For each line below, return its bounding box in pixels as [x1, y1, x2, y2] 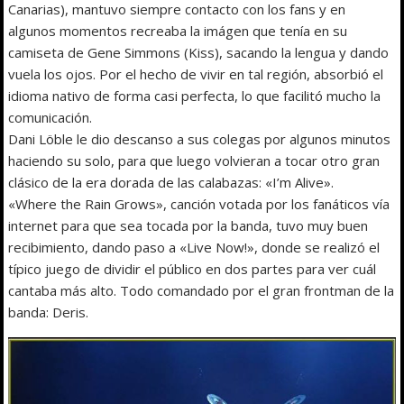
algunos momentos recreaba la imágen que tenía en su [8, 22, 348, 41]
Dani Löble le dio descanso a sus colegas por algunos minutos [8, 130, 391, 149]
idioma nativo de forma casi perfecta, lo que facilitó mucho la [8, 87, 381, 106]
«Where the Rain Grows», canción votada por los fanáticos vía [8, 195, 390, 214]
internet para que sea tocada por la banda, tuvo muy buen [8, 216, 369, 235]
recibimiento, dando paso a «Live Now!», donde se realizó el [8, 238, 381, 257]
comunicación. [8, 108, 93, 127]
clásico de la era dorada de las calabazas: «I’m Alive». [8, 173, 335, 192]
